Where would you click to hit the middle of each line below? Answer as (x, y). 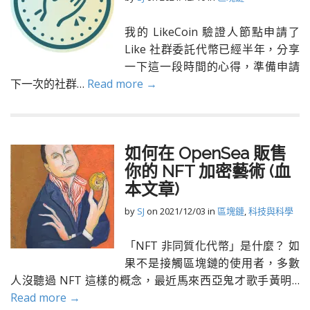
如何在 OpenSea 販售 (206, 153)
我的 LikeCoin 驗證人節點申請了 (212, 32)
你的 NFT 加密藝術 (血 (208, 171)
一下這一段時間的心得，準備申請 (212, 66)
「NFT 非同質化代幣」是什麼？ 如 (212, 246)
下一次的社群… (49, 84)
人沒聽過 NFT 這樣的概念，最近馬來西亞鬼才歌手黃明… (155, 280)
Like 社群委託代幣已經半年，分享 (212, 49)
